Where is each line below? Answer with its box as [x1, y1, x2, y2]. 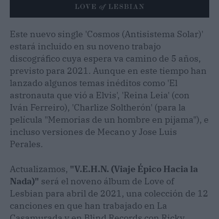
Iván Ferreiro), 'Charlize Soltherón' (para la [10, 102, 186, 113]
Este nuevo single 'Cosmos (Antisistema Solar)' [10, 28, 203, 40]
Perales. [10, 138, 43, 150]
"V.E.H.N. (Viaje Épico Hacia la [70, 163, 198, 175]
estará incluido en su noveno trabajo [10, 41, 161, 52]
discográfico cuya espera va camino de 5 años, [10, 53, 201, 65]
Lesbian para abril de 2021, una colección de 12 [10, 188, 208, 199]
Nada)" [10, 175, 39, 187]
